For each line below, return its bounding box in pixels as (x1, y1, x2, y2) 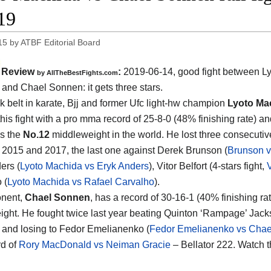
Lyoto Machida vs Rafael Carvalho (7, 176, 154, 187)
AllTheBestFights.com (47, 68, 118, 76)
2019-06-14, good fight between (121, 66, 262, 77)
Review (1, 66, 37, 77)
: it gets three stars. (83, 82, 163, 93)
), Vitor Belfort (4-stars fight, (149, 160, 267, 171)
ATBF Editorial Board (21, 37, 101, 47)
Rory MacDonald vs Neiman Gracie (19, 239, 171, 250)
